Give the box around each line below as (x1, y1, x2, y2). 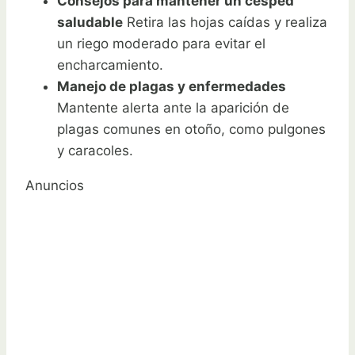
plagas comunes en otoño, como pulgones (57, 121, 326, 138)
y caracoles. (57, 143, 133, 159)
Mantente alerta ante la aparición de (57, 100, 289, 116)
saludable (57, 14, 123, 31)
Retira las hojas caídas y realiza (123, 14, 327, 31)
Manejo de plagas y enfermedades (57, 78, 286, 95)
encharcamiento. (57, 57, 163, 74)
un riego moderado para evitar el (57, 36, 265, 52)
